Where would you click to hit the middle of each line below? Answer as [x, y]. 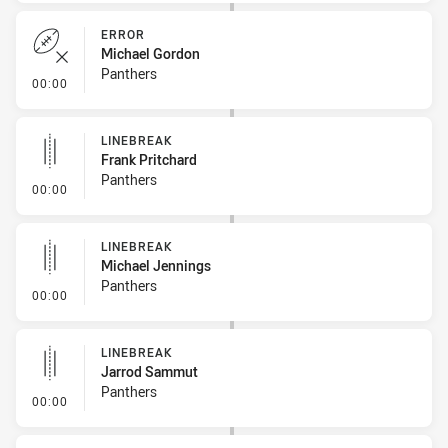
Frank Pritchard [149, 159]
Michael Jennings [156, 265]
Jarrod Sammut [149, 371]
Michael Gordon [150, 53]
